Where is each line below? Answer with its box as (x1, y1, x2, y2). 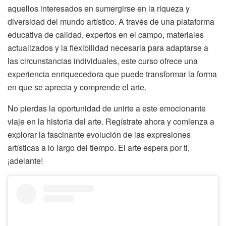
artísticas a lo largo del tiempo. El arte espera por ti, (8, 142, 190, 154)
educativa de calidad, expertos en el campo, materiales (8, 29, 204, 41)
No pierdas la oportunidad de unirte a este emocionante (8, 102, 206, 115)
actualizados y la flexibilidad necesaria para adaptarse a (8, 42, 208, 54)
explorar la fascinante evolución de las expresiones (8, 129, 191, 141)
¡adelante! (8, 155, 43, 167)
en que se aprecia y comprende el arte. (8, 81, 146, 93)
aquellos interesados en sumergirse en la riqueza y (8, 3, 190, 15)
